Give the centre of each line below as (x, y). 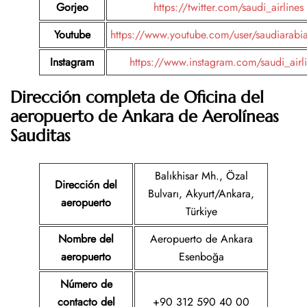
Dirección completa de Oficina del (137, 98)
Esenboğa (201, 257)
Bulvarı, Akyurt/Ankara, (201, 194)
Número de (86, 284)
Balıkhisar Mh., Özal (201, 176)
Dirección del (86, 185)
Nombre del (86, 239)
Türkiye (201, 212)
